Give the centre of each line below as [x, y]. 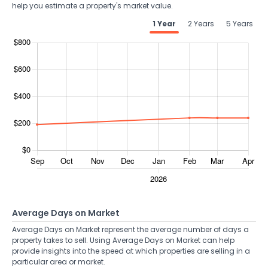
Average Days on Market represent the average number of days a [130, 229]
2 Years [201, 24]
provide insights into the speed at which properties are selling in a [131, 251]
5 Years [240, 24]
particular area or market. [59, 262]
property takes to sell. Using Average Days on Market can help [123, 240]
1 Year [164, 24]
